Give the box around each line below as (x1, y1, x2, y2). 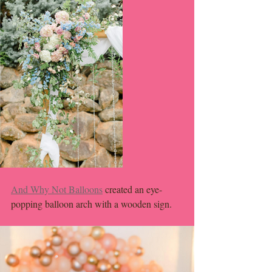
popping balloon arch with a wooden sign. (11, 197, 174, 211)
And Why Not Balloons (11, 183, 103, 196)
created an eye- (103, 183, 162, 196)
